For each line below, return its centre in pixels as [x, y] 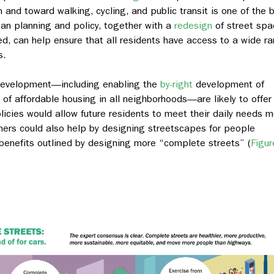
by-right [176, 84]
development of [228, 84]
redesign [193, 26]
